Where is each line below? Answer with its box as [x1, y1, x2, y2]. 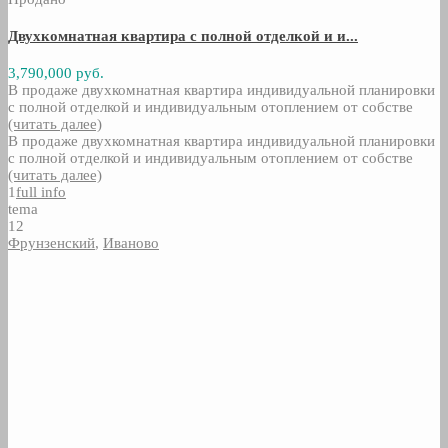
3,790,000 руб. [8, 64, 104, 81]
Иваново [103, 234, 159, 251]
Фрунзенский [8, 234, 95, 251]
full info [16, 183, 66, 200]
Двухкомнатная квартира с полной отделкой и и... [8, 27, 358, 44]
